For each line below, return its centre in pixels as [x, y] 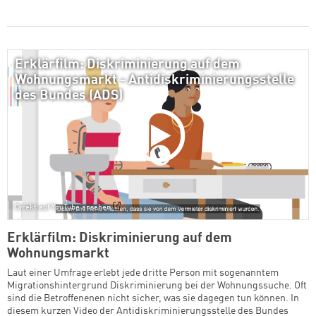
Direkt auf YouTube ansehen [63, 208]
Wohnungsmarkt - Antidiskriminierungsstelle [154, 81]
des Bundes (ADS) [69, 96]
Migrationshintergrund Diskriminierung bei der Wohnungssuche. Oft [157, 286]
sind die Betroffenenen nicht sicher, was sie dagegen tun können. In [153, 299]
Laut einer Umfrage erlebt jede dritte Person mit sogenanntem [143, 273]
